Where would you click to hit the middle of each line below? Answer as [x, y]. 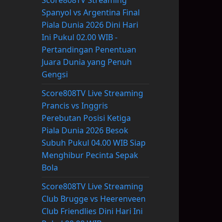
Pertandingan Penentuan [89, 50]
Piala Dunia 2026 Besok [85, 131]
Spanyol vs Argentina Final [90, 13]
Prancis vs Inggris [75, 106]
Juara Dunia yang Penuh [86, 62]
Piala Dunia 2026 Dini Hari [90, 25]
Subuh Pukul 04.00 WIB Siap [93, 143]
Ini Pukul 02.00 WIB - [79, 37]
